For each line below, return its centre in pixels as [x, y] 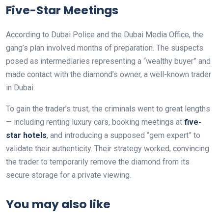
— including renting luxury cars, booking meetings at [95, 122]
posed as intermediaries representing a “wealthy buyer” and [108, 61]
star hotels [26, 135]
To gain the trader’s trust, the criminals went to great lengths [108, 109]
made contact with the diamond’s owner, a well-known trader [109, 74]
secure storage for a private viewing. [69, 175]
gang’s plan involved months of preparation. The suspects [105, 48]
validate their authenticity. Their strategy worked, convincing [108, 148]
